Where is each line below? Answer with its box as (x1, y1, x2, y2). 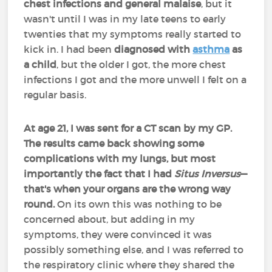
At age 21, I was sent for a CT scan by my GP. (24, 122, 233, 134)
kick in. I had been (24, 43, 115, 55)
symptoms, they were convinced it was (24, 228, 212, 240)
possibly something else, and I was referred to (24, 243, 244, 256)
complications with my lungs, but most (24, 152, 216, 165)
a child (24, 58, 57, 70)
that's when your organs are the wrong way (24, 183, 231, 195)
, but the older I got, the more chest (56, 58, 226, 70)
